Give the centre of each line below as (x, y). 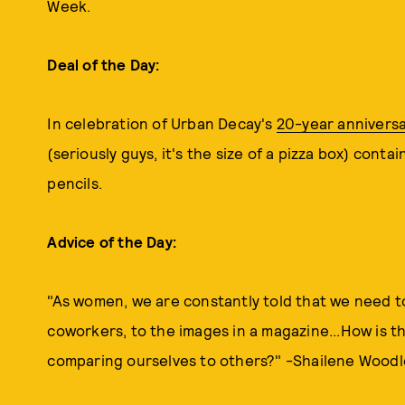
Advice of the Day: (112, 241)
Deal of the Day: (104, 64)
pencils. (75, 183)
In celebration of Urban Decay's (162, 123)
